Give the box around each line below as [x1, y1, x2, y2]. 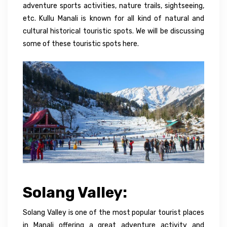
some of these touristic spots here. [23, 39, 139, 48]
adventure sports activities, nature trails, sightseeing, [23, 1, 204, 10]
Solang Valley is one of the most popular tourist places [23, 208, 204, 217]
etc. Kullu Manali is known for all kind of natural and [23, 14, 204, 23]
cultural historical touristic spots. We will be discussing [23, 26, 204, 35]
